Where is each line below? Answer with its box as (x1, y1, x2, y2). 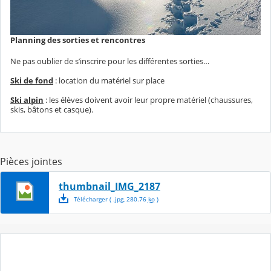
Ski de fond (10, 75, 53, 87)
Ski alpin (10, 94, 44, 106)
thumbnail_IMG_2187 (59, 180, 160, 194)
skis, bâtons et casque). (10, 104, 93, 116)
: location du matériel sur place (53, 75, 165, 87)
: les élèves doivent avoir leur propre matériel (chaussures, (44, 94, 253, 106)
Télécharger (71, 195, 108, 204)
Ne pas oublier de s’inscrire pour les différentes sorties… (10, 56, 209, 67)
